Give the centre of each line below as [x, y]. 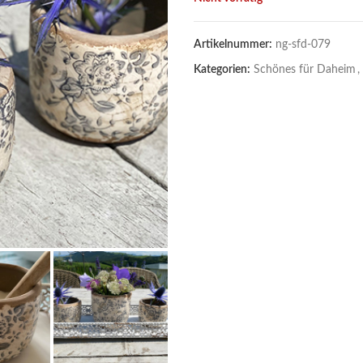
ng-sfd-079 [303, 45]
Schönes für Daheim [305, 70]
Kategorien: [223, 70]
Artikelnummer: [234, 45]
